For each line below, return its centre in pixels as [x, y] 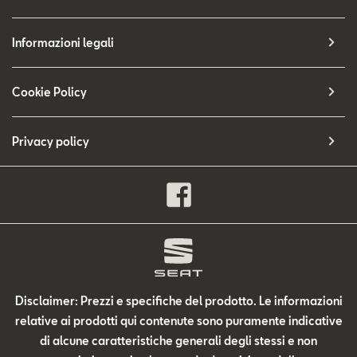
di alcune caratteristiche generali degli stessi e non [178, 340]
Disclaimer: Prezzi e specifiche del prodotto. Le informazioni [178, 300]
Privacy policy [51, 141]
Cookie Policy [49, 92]
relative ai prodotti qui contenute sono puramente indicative [178, 320]
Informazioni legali [63, 43]
